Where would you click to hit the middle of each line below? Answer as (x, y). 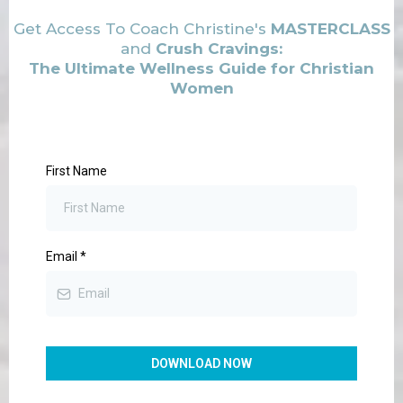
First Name (76, 171)
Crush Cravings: (219, 49)
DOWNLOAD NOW (201, 363)
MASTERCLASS (330, 29)
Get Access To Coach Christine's (142, 29)
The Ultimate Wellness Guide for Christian (201, 68)
